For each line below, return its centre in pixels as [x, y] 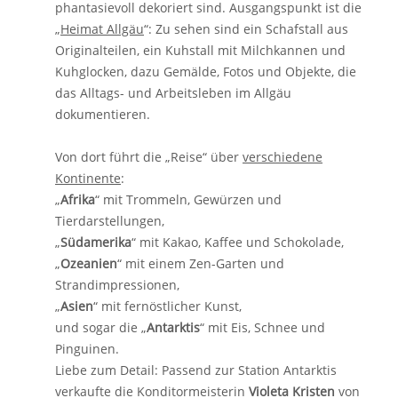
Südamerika [96, 242]
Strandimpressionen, [117, 285]
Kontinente [88, 178]
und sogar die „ [101, 327]
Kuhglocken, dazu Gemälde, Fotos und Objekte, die [206, 72]
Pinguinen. [87, 349]
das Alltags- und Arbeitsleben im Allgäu [173, 93]
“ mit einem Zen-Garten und [201, 263]
